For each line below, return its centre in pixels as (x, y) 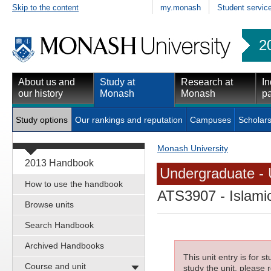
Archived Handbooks (64, 245)
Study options (42, 119)
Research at (207, 82)
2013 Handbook (59, 163)
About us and (47, 82)
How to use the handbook (74, 184)
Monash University (193, 148)
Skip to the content (45, 7)
